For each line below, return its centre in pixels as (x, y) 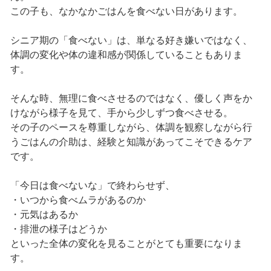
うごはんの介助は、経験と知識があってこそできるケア (131, 142)
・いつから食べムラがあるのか (78, 200)
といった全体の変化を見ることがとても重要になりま (126, 243)
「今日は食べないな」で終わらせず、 (92, 185)
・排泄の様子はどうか (58, 229)
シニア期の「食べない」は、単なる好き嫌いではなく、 (131, 40)
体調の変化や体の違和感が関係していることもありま (126, 54)
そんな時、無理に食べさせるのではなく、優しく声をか (131, 98)
